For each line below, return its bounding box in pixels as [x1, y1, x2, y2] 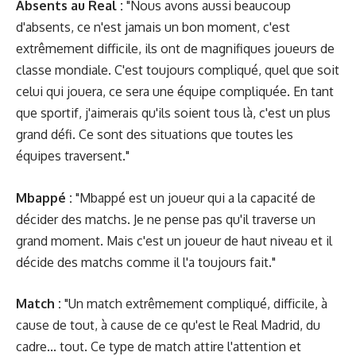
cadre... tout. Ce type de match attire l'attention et [16, 339, 301, 354]
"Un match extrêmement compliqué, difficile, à [61, 296, 327, 311]
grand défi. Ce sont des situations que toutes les [16, 126, 293, 142]
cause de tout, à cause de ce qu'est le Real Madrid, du [16, 317, 320, 333]
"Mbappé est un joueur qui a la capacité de [72, 189, 315, 206]
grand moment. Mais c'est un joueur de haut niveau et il [16, 232, 332, 249]
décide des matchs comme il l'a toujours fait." [16, 253, 276, 270]
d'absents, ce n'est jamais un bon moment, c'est [16, 19, 290, 35]
